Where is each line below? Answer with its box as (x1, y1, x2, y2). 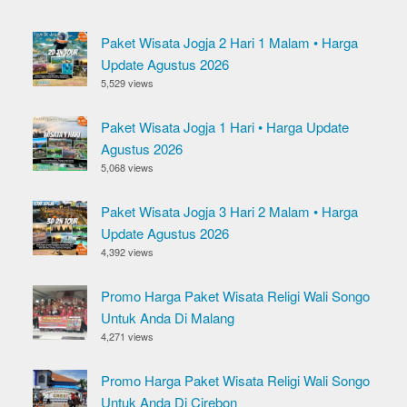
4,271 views (101, 328, 154, 343)
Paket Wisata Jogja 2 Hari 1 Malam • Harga (101, 32, 358, 52)
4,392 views (101, 243, 154, 259)
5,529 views (101, 74, 154, 90)
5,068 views (101, 159, 154, 174)
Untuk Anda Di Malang (101, 307, 234, 327)
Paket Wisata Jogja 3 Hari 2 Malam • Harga (101, 201, 358, 221)
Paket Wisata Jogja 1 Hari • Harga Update (101, 116, 349, 136)
